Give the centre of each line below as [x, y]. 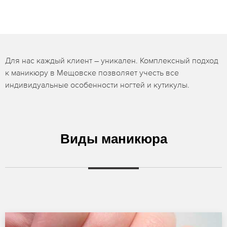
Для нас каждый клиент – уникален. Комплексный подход [112, 60]
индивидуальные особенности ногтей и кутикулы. [97, 85]
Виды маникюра [113, 139]
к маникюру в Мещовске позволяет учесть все [92, 72]
